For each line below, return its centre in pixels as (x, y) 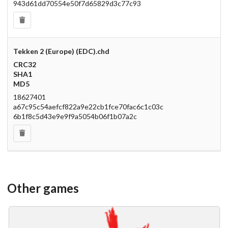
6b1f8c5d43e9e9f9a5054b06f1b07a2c (75, 117)
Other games (43, 188)
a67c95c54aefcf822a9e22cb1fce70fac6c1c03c (88, 107)
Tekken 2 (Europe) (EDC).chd (61, 51)
